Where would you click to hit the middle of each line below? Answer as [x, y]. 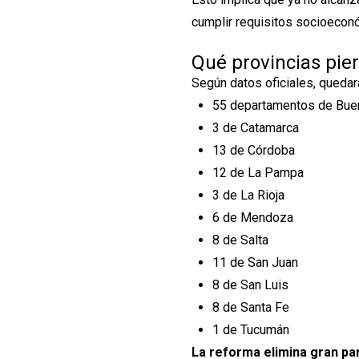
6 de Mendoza [252, 218]
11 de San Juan [255, 263]
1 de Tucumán [250, 330]
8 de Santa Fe [250, 308]
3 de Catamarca [255, 128]
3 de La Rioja [248, 196]
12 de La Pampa [258, 173]
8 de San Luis [250, 285]
